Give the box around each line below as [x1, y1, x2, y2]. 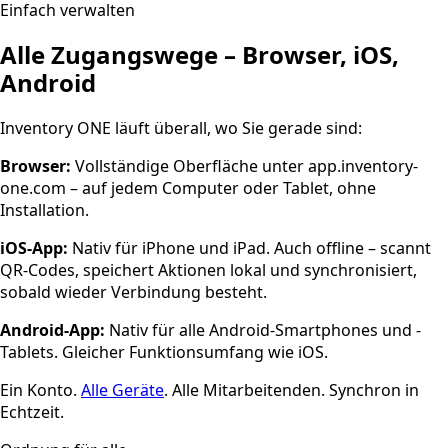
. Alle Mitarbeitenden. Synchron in [164, 378, 419, 401]
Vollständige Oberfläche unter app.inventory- [71, 154, 418, 177]
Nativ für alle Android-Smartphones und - [105, 318, 421, 341]
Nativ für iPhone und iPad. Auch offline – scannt [68, 236, 431, 259]
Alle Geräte [81, 378, 164, 401]
